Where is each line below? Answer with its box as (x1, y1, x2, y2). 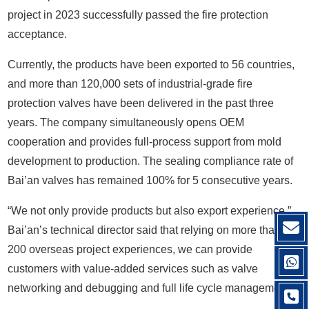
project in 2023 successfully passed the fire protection (8, 8, 269, 21)
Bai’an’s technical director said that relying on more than (8, 223, 281, 236)
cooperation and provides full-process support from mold (8, 135, 282, 148)
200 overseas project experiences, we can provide (8, 243, 253, 255)
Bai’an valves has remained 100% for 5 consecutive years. (8, 174, 293, 186)
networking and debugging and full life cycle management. (8, 281, 292, 294)
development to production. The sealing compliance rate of (8, 154, 294, 167)
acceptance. (8, 28, 68, 40)
